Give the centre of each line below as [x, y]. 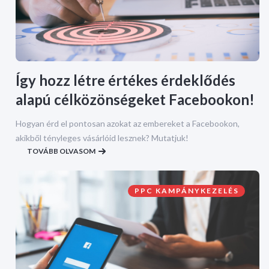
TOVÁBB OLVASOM [61, 151]
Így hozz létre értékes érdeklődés [125, 80]
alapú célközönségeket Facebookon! [135, 99]
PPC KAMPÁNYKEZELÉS [187, 190]
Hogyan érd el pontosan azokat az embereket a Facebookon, [128, 123]
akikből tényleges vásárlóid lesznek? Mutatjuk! [102, 138]
